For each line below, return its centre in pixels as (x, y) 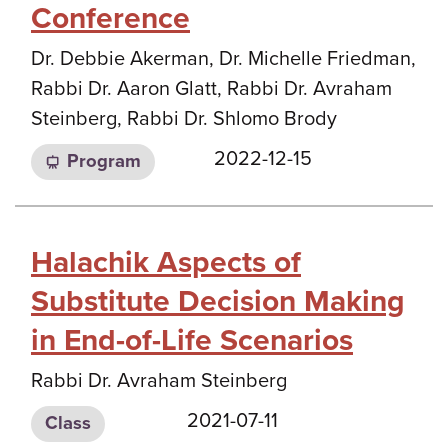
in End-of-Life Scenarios (192, 340)
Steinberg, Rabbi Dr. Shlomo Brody (184, 118)
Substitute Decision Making (218, 301)
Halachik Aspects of (166, 262)
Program (103, 161)
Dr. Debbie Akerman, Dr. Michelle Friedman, (223, 58)
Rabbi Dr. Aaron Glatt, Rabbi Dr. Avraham (211, 88)
